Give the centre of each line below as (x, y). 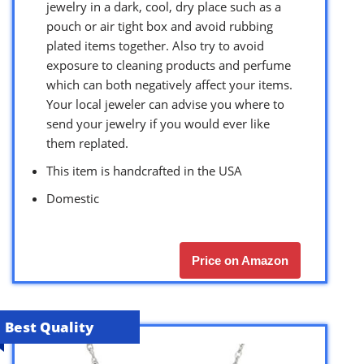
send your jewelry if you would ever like (158, 124)
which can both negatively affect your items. (169, 85)
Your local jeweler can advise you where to (165, 104)
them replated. (87, 143)
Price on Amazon (240, 261)
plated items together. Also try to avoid (155, 46)
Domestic (73, 199)
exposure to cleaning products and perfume (169, 65)
